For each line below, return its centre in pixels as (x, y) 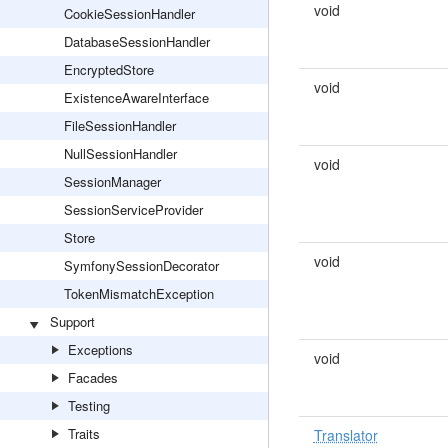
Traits (84, 433)
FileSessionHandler (120, 125)
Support (72, 321)
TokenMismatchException (139, 293)
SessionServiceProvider (133, 209)
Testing (89, 405)
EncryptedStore (109, 69)
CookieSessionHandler (129, 13)
